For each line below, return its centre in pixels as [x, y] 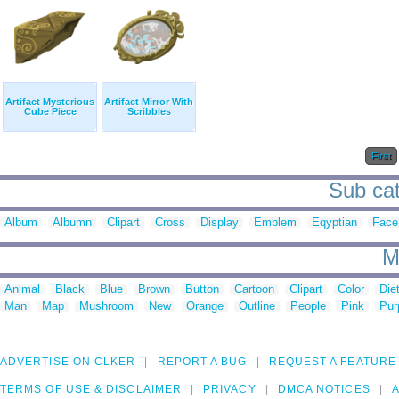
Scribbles [149, 112]
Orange [205, 306]
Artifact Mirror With [149, 102]
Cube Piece [50, 112]
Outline [257, 306]
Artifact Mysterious [50, 102]
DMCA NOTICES [324, 390]
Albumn [72, 223]
